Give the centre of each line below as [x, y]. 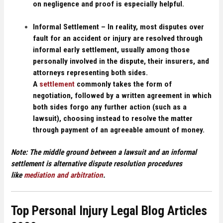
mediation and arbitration [64, 175]
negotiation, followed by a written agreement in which [122, 96]
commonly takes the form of [123, 84]
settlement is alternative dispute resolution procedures [97, 164]
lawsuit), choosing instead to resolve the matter [113, 119]
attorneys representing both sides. [91, 73]
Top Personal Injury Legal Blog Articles [109, 211]
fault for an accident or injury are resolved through [118, 39]
